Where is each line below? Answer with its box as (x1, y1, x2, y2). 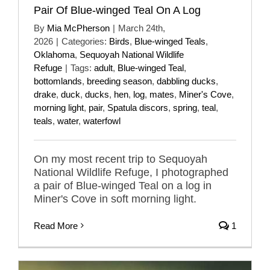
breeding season (87, 75, 152, 86)
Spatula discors (107, 102, 168, 113)
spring (173, 102, 197, 113)
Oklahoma (34, 49, 75, 60)
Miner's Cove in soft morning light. (34, 192, 196, 205)
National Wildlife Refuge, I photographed (34, 166, 228, 178)
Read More (34, 220, 78, 231)
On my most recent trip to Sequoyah (34, 152, 207, 165)
